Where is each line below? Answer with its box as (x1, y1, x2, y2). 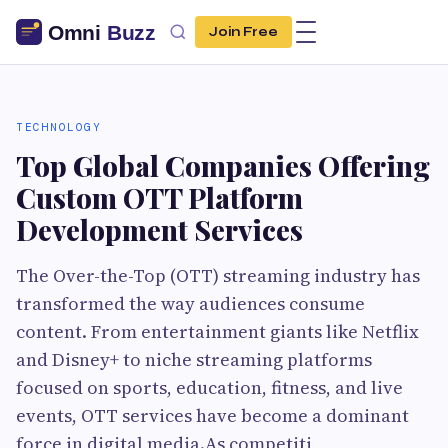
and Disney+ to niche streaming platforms (16, 347, 372, 372)
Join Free (209, 24, 278, 40)
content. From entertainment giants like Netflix (16, 319, 419, 344)
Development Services (16, 211, 303, 248)
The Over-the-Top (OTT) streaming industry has (16, 263, 420, 288)
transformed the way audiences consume (16, 291, 365, 316)
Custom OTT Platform (16, 179, 303, 216)
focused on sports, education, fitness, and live (16, 375, 403, 400)
